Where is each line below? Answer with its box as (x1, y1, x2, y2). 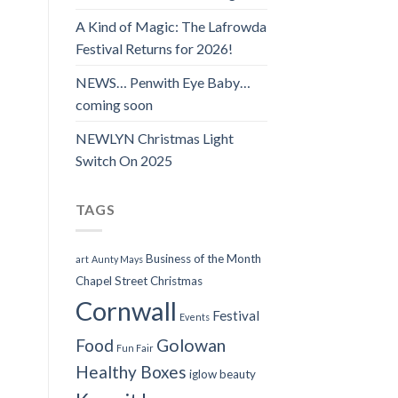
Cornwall (75, 295, 177, 327)
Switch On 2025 (75, 151, 172, 169)
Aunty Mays (91, 253, 143, 266)
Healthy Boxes (75, 362, 187, 383)
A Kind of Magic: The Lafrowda (75, 17, 267, 35)
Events (179, 311, 210, 323)
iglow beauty (188, 367, 256, 382)
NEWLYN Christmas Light (75, 129, 234, 147)
